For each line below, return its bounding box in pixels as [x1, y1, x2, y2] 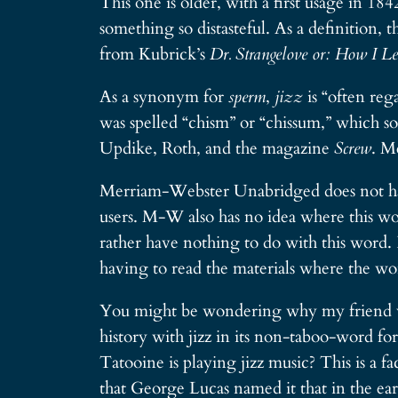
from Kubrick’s [99, 42, 210, 66]
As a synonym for [99, 85, 228, 109]
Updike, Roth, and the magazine [99, 137, 334, 161]
